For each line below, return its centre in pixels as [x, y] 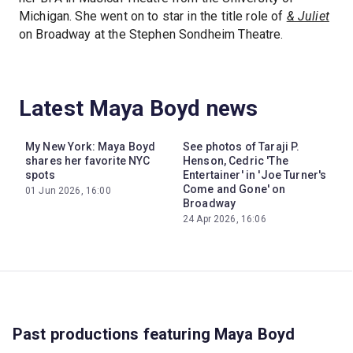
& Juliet [308, 16]
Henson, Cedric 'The [236, 160]
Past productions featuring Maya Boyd [154, 334]
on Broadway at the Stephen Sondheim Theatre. [151, 34]
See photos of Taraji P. [242, 146]
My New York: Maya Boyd [91, 146]
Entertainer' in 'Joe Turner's [255, 175]
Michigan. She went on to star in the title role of [153, 16]
